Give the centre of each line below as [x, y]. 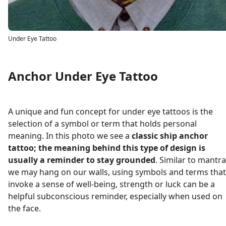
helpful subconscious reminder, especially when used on [115, 196]
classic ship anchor [170, 136]
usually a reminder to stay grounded [82, 160]
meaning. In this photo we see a [70, 136]
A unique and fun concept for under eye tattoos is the [110, 111]
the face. [24, 208]
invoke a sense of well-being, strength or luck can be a [111, 184]
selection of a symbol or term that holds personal [102, 124]
